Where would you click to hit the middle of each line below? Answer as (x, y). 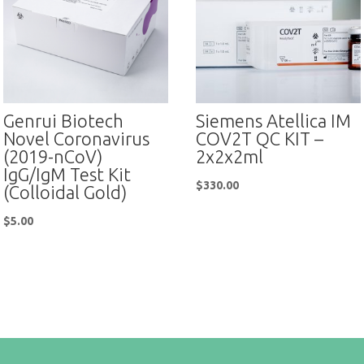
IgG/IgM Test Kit (67, 174)
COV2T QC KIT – (260, 138)
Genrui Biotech (64, 120)
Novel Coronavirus (77, 138)
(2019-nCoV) (53, 156)
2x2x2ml (230, 156)
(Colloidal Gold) (65, 192)
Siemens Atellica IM (274, 120)
